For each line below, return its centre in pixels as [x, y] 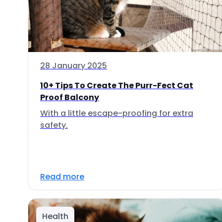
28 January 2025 [74, 66]
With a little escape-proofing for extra [117, 113]
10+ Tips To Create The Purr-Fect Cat [117, 85]
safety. [54, 125]
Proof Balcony [70, 97]
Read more [62, 177]
